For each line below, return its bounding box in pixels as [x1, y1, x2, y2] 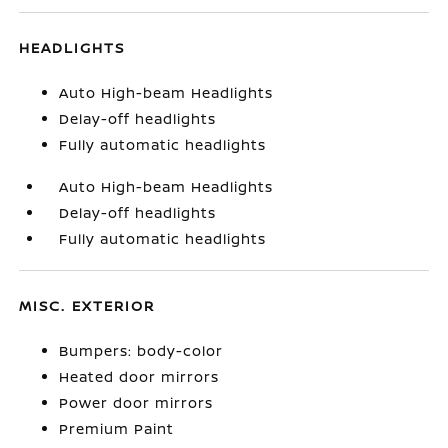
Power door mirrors [59, 393, 214, 412]
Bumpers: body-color [59, 341, 224, 360]
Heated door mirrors [59, 367, 220, 386]
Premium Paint [59, 419, 175, 438]
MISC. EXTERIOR [19, 296, 156, 315]
